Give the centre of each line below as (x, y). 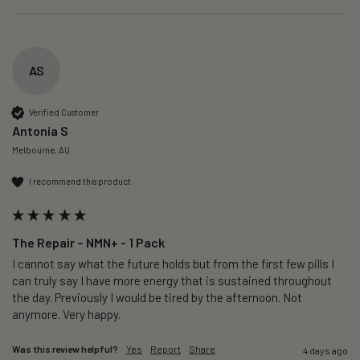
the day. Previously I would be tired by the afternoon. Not (157, 297)
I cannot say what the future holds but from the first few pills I (173, 263)
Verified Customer (64, 112)
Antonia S (40, 130)
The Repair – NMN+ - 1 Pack (88, 242)
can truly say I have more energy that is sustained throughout (172, 280)
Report (166, 348)
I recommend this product (80, 182)
